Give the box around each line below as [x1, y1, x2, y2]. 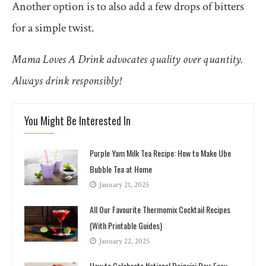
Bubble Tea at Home [90, 162, 152, 175]
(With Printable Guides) [90, 218, 162, 232]
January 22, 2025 [99, 236, 150, 246]
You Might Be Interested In [24, 112, 131, 128]
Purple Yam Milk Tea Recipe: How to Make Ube [90, 146, 231, 159]
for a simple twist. [12, 20, 94, 36]
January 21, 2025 [99, 179, 149, 190]
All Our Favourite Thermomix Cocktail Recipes [90, 202, 230, 216]
